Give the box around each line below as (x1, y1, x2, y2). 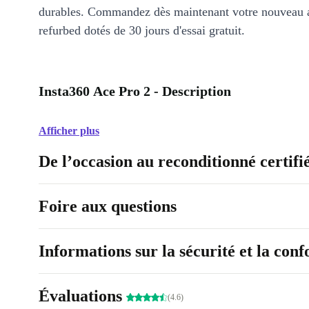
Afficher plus (39, 125, 99, 137)
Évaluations (39, 287, 126, 306)
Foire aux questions (39, 197, 177, 216)
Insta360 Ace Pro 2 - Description (39, 83, 231, 99)
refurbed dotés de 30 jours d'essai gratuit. (39, 23, 245, 38)
